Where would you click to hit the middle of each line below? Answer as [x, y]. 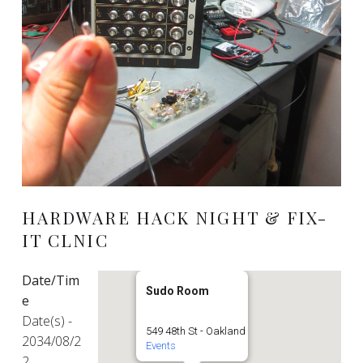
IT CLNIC [65, 239]
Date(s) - [47, 320]
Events [161, 345]
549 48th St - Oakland [196, 331]
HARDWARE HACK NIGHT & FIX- [175, 217]
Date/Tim [50, 280]
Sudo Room [178, 290]
